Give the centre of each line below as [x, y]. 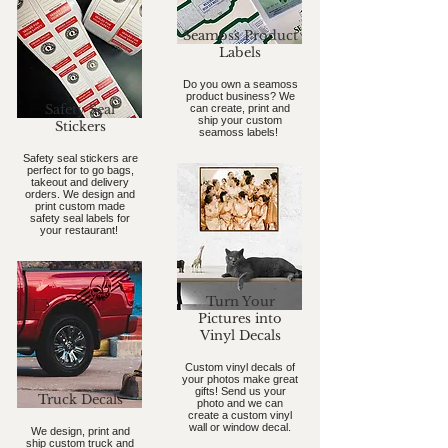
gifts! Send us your [240, 391]
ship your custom [240, 120]
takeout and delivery [80, 182]
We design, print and [80, 431]
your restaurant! [80, 230]
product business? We [240, 96]
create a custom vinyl [240, 415]
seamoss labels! [240, 132]
